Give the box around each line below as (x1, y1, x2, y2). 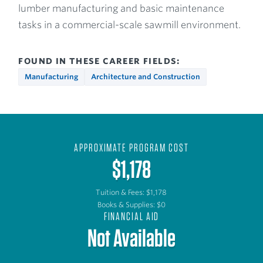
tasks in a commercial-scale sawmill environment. (18, 19, 241, 31)
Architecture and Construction (91, 72, 201, 81)
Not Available (87, 222, 176, 252)
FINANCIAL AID (103, 209, 160, 223)
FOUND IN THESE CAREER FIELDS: (18, 56, 180, 66)
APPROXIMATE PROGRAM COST (74, 140, 189, 154)
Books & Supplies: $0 (97, 200, 166, 209)
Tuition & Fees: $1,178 (96, 187, 167, 197)
